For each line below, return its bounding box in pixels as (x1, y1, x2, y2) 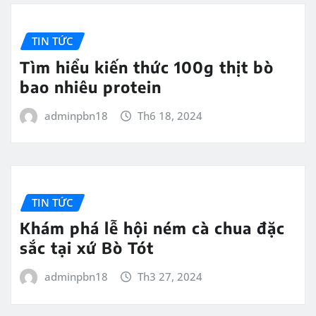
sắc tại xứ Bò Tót (20, 238, 159, 258)
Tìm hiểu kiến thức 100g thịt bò (20, 56, 274, 77)
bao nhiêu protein (20, 76, 162, 97)
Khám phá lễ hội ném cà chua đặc (20, 218, 285, 238)
